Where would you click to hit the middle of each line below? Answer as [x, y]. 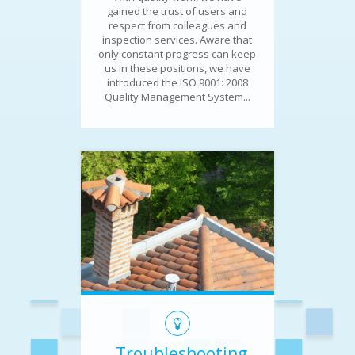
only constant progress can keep [177, 53]
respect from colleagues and [177, 25]
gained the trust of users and [177, 11]
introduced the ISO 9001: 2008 [177, 82]
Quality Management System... [177, 96]
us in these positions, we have [177, 68]
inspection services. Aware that [177, 39]
